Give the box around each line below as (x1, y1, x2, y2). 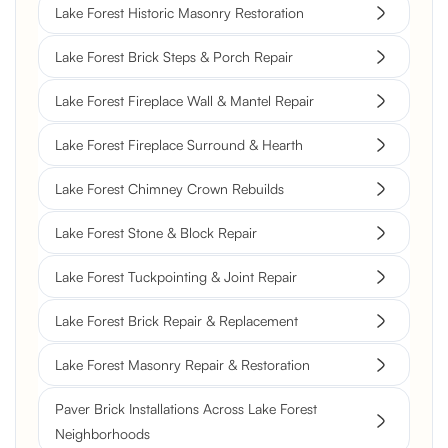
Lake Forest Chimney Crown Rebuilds (55, 180, 284, 198)
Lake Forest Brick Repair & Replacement (55, 312, 298, 330)
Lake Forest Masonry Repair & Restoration (55, 356, 310, 374)
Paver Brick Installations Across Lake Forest (55, 400, 317, 418)
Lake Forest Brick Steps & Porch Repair (55, 48, 293, 66)
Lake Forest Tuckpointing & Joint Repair (55, 268, 297, 286)
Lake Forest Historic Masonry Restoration (55, 4, 304, 22)
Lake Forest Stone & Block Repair (55, 224, 257, 242)
